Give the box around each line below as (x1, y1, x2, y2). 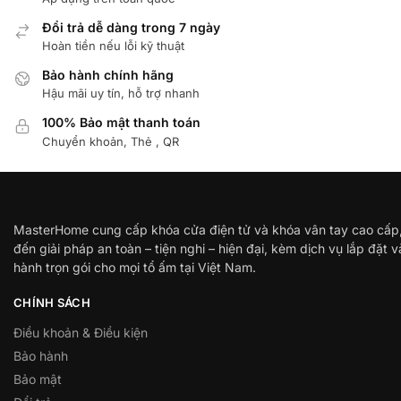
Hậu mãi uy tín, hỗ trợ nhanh (42, 86, 200, 101)
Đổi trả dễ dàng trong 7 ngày (42, 19, 220, 35)
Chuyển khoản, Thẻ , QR (42, 133, 179, 149)
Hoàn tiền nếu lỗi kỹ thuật (42, 38, 184, 53)
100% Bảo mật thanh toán (42, 115, 200, 131)
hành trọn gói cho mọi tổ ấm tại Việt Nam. (13, 260, 256, 276)
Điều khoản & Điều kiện (13, 324, 148, 340)
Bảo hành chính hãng (42, 67, 174, 82)
